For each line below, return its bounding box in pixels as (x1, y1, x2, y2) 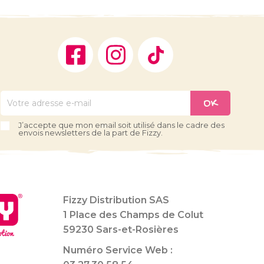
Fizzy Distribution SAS (63, 194, 169, 206)
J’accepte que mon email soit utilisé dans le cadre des (18, 120, 225, 130)
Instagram (133, 37, 181, 49)
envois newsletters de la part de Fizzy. (18, 128, 163, 138)
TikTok (173, 37, 204, 49)
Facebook (93, 37, 140, 49)
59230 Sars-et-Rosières (63, 224, 179, 236)
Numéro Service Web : (63, 245, 173, 256)
